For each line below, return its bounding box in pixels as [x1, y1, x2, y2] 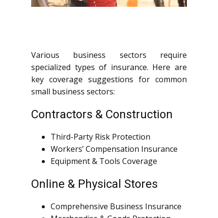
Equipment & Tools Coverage [51, 156, 157, 167]
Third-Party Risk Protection [51, 131, 150, 143]
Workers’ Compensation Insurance [51, 144, 178, 155]
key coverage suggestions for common [31, 74, 187, 85]
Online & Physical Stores [31, 177, 158, 191]
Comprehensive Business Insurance [51, 201, 182, 212]
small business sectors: [31, 86, 115, 97]
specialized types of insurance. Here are [31, 62, 187, 73]
